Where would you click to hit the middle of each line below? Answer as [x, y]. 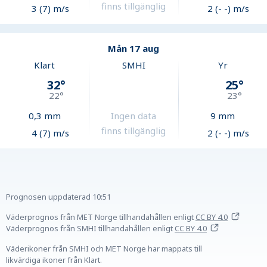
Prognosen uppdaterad [48, 197]
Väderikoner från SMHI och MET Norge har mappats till [104, 249]
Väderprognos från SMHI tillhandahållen [78, 229]
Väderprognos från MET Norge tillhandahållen [89, 217]
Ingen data [134, 116]
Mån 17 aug [133, 49]
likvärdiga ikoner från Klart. [54, 260]
